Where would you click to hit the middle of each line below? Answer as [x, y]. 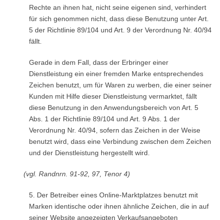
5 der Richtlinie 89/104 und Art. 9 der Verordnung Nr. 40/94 [120, 30]
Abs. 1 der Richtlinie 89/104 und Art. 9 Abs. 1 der [104, 119]
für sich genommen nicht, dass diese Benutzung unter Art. [119, 19]
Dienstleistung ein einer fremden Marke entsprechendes [116, 74]
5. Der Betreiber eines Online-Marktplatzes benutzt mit [113, 195]
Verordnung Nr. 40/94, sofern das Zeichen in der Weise [114, 130]
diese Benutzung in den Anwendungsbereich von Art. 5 [113, 108]
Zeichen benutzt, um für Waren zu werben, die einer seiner [120, 85]
